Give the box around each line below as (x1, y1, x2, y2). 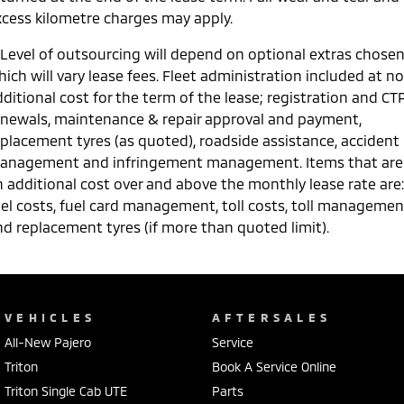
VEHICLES (5, 309, 96, 325)
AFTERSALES (211, 309, 332, 325)
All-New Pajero (5, 334, 91, 350)
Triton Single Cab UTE (5, 382, 127, 399)
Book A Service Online (211, 358, 336, 374)
